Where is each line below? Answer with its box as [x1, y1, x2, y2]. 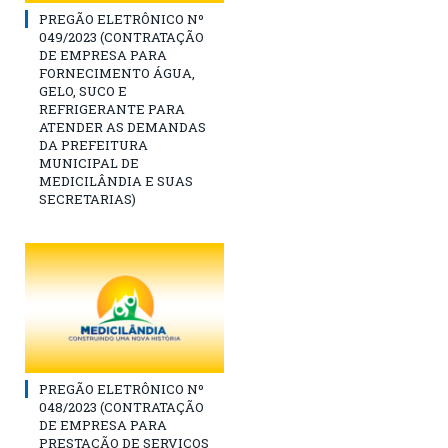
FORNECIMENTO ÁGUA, [39, 64, 195, 83]
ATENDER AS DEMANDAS [39, 118, 206, 137]
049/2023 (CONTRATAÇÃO [39, 28, 204, 47]
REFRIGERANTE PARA [39, 100, 185, 119]
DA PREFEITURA [39, 136, 148, 155]
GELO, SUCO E [39, 82, 127, 101]
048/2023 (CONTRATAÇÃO [39, 398, 204, 417]
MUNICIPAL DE [39, 154, 139, 173]
